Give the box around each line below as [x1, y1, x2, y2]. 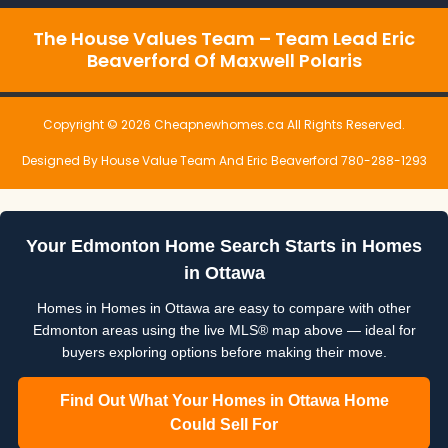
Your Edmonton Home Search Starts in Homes [26, 235, 422, 256]
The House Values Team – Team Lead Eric [33, 25, 415, 51]
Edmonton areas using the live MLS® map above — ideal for [32, 321, 416, 338]
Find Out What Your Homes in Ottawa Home [59, 391, 389, 409]
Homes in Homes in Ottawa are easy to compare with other [37, 299, 411, 316]
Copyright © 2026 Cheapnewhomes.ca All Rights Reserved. [43, 115, 405, 133]
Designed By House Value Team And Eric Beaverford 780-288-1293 [21, 151, 427, 169]
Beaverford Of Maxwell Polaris [86, 47, 362, 73]
